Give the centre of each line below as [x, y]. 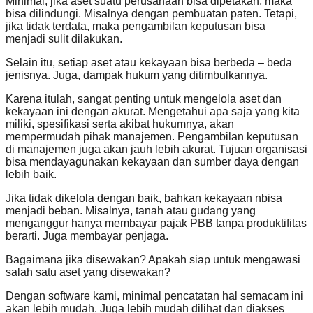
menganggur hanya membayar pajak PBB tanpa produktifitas [156, 224]
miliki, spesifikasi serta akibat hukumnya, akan [120, 124]
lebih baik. [31, 175]
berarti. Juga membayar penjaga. [87, 236]
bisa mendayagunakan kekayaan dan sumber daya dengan [152, 162]
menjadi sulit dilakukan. [64, 39]
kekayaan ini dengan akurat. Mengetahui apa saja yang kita [153, 112]
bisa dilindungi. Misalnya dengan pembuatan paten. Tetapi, [151, 14]
